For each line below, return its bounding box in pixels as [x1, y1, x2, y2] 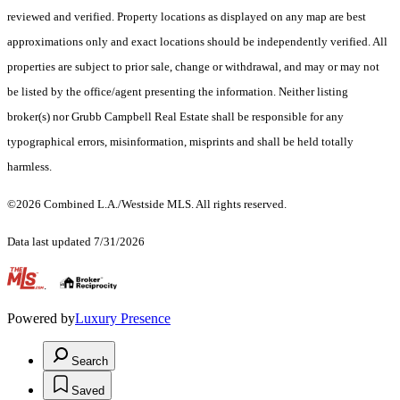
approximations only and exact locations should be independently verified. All [7, 35, 387, 49]
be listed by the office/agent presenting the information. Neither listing [7, 85, 348, 99]
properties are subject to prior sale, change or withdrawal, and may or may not [7, 60, 379, 74]
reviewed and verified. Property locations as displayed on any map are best [7, 10, 366, 24]
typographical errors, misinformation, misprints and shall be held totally [7, 135, 354, 149]
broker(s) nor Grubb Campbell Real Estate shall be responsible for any [7, 110, 344, 124]
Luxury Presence [75, 311, 171, 327]
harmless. [7, 160, 54, 174]
